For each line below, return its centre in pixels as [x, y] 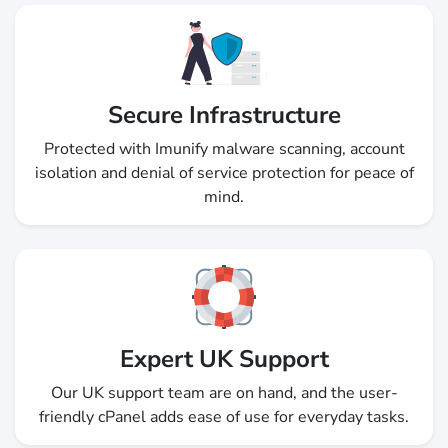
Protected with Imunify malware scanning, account [224, 149]
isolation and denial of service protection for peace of [224, 173]
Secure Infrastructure [224, 115]
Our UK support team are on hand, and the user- [224, 393]
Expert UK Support [224, 359]
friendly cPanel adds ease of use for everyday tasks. [224, 417]
